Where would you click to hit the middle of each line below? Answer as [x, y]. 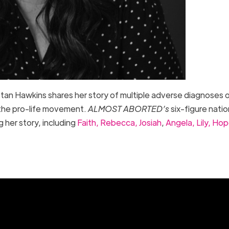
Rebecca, [118, 122]
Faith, [87, 122]
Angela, [179, 122]
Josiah [149, 122]
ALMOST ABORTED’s [128, 108]
